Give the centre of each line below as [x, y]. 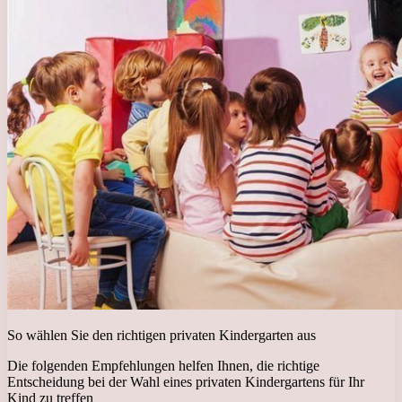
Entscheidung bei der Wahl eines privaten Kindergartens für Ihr [186, 382]
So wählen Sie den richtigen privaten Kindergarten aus [162, 336]
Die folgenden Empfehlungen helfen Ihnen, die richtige [163, 366]
